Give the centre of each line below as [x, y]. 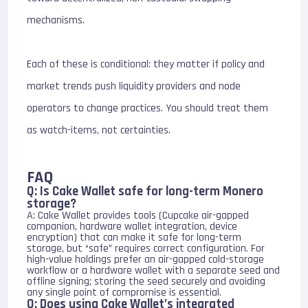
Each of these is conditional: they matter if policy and [146, 64]
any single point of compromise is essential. [124, 293]
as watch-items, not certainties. [99, 130]
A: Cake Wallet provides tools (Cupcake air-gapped [138, 216]
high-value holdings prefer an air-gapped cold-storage [146, 260]
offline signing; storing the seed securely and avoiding [146, 282]
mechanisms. [56, 20]
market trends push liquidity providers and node [134, 86]
